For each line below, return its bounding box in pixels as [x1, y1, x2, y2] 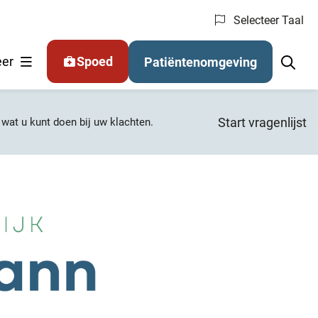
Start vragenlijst [218, 114, 307, 130]
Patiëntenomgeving [144, 54, 257, 70]
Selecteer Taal [231, 13, 304, 27]
